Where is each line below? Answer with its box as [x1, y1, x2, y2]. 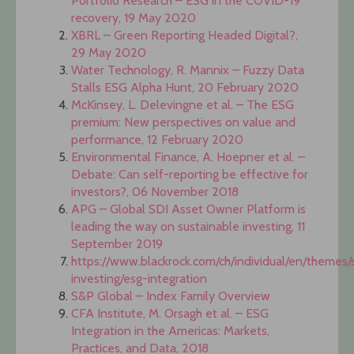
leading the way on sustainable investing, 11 [71, 219, 305, 235]
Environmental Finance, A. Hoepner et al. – [71, 149, 305, 165]
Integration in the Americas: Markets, [71, 323, 269, 339]
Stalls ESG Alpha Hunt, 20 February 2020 [71, 80, 299, 96]
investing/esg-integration [71, 271, 207, 287]
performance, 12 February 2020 [71, 132, 243, 148]
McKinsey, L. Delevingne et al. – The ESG [71, 97, 294, 113]
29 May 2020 [71, 45, 146, 61]
